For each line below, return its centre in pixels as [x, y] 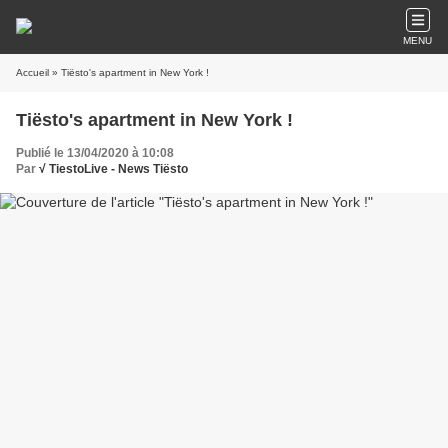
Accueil [32, 72]
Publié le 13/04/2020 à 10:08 [95, 153]
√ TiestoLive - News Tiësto [113, 169]
